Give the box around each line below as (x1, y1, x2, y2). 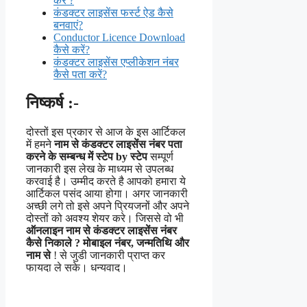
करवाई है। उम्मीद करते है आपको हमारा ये (26, 175, 186, 188)
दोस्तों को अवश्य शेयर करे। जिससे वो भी (26, 212, 184, 225)
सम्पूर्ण (147, 151, 173, 163)
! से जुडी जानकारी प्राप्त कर (51, 249, 165, 262)
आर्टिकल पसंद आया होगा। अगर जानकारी (26, 188, 188, 200)
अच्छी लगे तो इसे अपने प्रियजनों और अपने (26, 200, 189, 212)
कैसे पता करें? (53, 68, 107, 80)
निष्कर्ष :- (26, 94, 79, 112)
